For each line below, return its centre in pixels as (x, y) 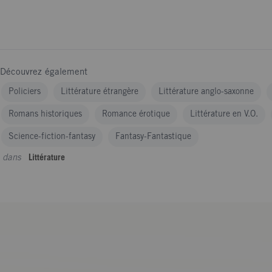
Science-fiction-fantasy (52, 137)
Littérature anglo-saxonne (206, 92)
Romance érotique (136, 114)
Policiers (25, 92)
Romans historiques (45, 114)
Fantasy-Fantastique (153, 137)
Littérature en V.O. (224, 114)
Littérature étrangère (100, 92)
